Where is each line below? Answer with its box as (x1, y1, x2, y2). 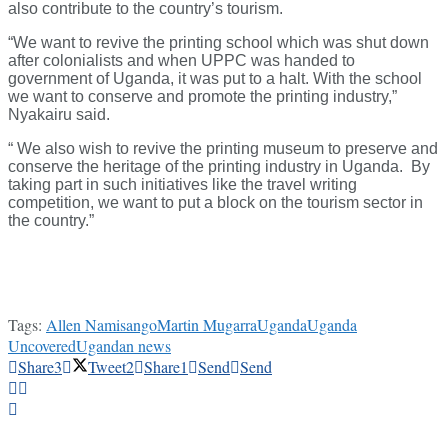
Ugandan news (76, 335, 171, 357)
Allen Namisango (46, 314, 157, 336)
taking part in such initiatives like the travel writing (8, 176, 357, 194)
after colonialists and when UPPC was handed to (8, 52, 355, 70)
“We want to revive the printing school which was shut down (8, 34, 429, 52)
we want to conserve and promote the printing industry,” (8, 88, 397, 106)
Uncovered (8, 335, 76, 357)
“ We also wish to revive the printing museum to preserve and (8, 140, 438, 158)
